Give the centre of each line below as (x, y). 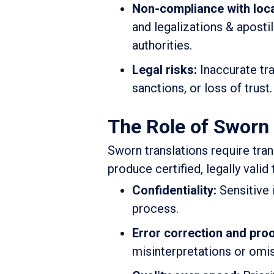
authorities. (162, 46)
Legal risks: (165, 70)
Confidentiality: (174, 191)
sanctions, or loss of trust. (202, 88)
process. (155, 209)
